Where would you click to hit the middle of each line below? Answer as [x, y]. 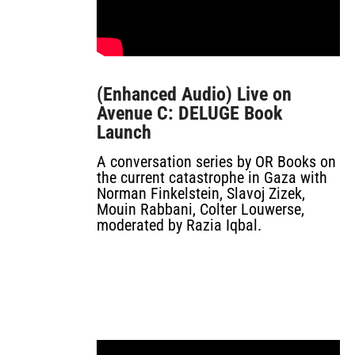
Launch [124, 132]
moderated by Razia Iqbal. [179, 225]
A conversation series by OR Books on [216, 162]
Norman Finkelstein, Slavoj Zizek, [201, 193]
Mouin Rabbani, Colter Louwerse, [200, 209]
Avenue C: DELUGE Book [189, 113]
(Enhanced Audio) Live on [194, 94]
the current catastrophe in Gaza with [212, 177]
